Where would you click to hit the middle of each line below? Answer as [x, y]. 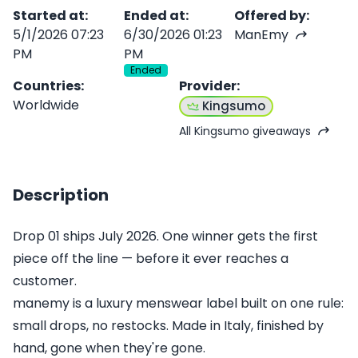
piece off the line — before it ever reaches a [151, 259]
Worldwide [46, 105]
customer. [45, 281]
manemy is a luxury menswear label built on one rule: [178, 304]
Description [61, 195]
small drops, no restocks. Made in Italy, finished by [168, 326]
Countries [47, 86]
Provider [208, 86]
